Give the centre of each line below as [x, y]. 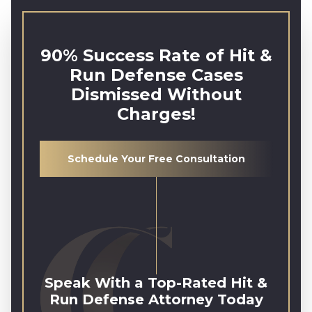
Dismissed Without [156, 94]
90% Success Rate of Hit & [156, 55]
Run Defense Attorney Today [156, 299]
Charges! [156, 114]
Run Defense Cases [156, 75]
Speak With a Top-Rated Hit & [156, 283]
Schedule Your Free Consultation [156, 159]
